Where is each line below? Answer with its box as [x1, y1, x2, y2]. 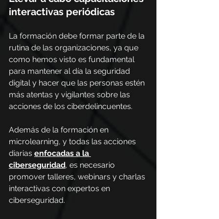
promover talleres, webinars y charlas [9, 172, 147, 181]
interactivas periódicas [9, 6, 115, 18]
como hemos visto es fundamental [9, 55, 136, 64]
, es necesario [66, 160, 117, 170]
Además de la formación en [9, 125, 110, 134]
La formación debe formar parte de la [9, 31, 147, 41]
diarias [9, 149, 34, 158]
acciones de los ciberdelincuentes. [9, 102, 132, 111]
